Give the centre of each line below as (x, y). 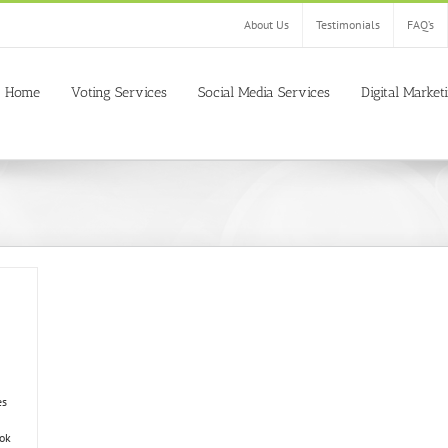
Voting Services (119, 92)
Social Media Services (264, 92)
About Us (266, 24)
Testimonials (348, 24)
